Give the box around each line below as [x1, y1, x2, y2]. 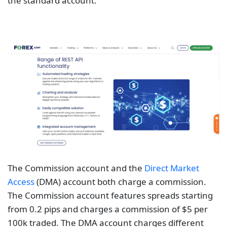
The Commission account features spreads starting [8, 190, 213, 202]
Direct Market [144, 162, 199, 174]
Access [8, 176, 34, 188]
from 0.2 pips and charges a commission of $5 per [8, 203, 208, 215]
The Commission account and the [8, 162, 144, 174]
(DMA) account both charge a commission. [34, 176, 206, 188]
